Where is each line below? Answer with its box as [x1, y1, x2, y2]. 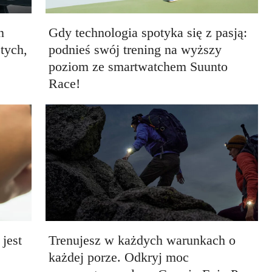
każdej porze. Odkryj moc [48, 250, 189, 265]
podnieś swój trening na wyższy [48, 41, 222, 57]
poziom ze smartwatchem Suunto [48, 58, 228, 74]
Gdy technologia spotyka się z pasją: [48, 24, 247, 40]
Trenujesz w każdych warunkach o [48, 233, 236, 248]
